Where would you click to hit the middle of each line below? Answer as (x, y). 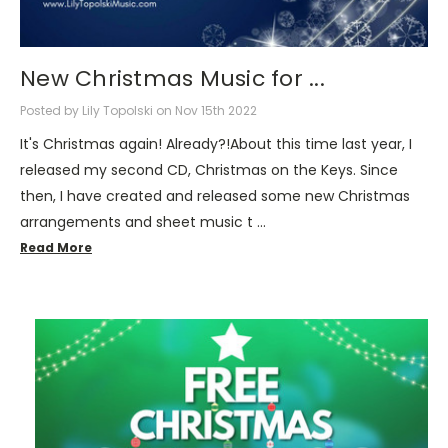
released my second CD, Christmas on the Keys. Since (209, 169)
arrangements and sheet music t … (143, 221)
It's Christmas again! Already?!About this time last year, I (216, 143)
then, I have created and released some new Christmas (215, 195)
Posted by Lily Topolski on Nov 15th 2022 (138, 110)
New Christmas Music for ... (172, 79)
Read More (56, 247)
